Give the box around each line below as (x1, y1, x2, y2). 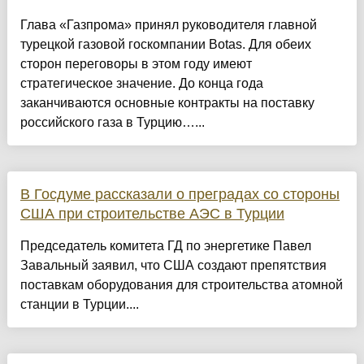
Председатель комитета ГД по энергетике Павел (19, 239, 311, 253)
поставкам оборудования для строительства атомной (19, 278, 343, 292)
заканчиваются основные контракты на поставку (19, 96, 314, 110)
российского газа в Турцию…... (19, 115, 205, 130)
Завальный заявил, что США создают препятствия (19, 258, 327, 273)
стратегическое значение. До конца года (19, 76, 263, 91)
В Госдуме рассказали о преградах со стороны (19, 186, 340, 203)
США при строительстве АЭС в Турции (19, 206, 284, 223)
